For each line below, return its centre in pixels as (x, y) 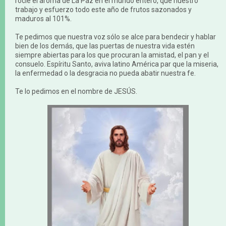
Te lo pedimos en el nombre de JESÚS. (76, 91)
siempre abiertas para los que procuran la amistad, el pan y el (112, 55)
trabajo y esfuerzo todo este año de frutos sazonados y (103, 9)
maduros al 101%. (43, 18)
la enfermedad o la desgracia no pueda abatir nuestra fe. (105, 73)
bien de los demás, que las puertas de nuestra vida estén (105, 46)
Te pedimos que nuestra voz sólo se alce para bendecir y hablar (116, 37)
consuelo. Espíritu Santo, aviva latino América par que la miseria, (117, 64)
